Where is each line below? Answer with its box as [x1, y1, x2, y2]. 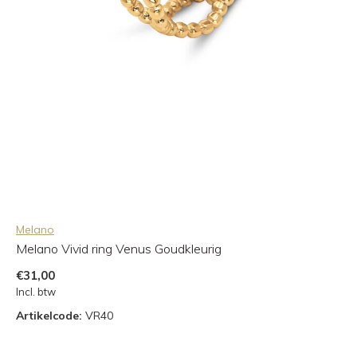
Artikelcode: [16, 308, 82, 323]
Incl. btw [16, 284, 56, 298]
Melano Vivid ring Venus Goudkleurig [16, 240, 222, 257]
